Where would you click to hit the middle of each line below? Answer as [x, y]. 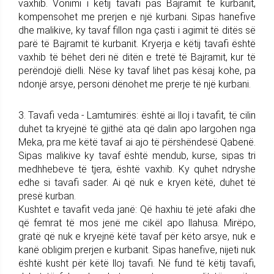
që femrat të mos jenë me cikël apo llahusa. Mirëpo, [137, 223]
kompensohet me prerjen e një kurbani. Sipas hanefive [137, 17]
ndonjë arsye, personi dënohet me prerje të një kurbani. [135, 84]
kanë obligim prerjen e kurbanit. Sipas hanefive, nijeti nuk [137, 250]
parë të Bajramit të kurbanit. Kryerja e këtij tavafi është [137, 43]
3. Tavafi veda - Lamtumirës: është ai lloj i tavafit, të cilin [137, 115]
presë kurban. [47, 196]
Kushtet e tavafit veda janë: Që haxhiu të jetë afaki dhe [137, 209]
